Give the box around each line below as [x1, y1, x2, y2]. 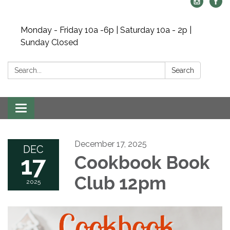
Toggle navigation [21, 104, 89, 114]
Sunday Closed [21, 37, 78, 47]
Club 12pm [74, 172, 166, 194]
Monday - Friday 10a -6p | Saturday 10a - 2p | [21, 25, 191, 35]
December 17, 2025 [74, 139, 147, 149]
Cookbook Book [74, 152, 210, 173]
